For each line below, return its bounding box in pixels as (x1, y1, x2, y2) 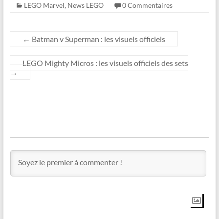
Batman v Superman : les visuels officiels (30, 34, 165, 44)
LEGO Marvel (23, 1, 65, 10)
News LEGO (67, 1, 104, 10)
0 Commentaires (122, 1, 173, 10)
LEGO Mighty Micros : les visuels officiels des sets (22, 58, 188, 68)
